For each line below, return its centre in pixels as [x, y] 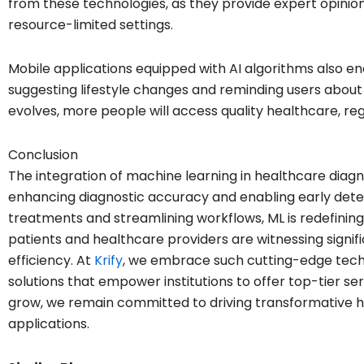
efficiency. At [51, 260]
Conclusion [43, 154]
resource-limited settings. [91, 24]
